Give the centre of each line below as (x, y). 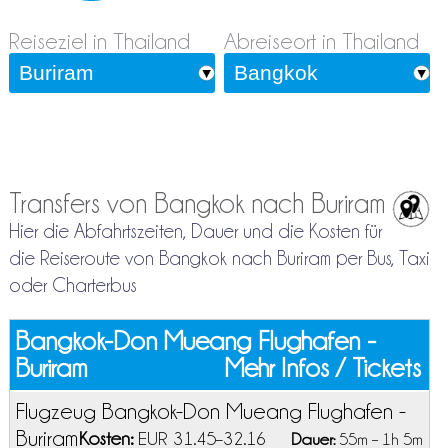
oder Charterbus (72, 285)
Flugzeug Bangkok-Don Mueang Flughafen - (210, 411)
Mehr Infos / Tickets (323, 368)
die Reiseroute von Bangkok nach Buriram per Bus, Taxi (219, 258)
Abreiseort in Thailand (321, 41)
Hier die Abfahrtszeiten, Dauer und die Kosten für (195, 231)
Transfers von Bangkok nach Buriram (196, 204)
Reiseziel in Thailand (99, 41)
